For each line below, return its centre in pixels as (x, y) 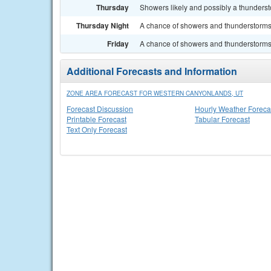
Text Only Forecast (97, 129)
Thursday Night (103, 25)
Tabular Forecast (222, 119)
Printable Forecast (96, 119)
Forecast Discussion (100, 109)
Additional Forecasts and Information (152, 71)
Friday (118, 44)
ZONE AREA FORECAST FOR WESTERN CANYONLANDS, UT (155, 93)
